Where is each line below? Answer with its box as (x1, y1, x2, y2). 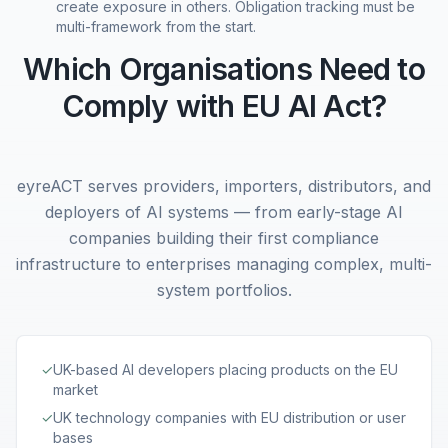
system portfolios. (156, 280, 292, 300)
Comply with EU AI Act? (61, 88, 387, 124)
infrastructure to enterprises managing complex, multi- (16, 254, 432, 274)
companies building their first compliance (69, 228, 379, 248)
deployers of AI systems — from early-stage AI (45, 202, 403, 222)
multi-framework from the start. (56, 18, 256, 35)
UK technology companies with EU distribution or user (53, 409, 406, 426)
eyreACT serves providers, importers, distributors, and (17, 176, 431, 196)
